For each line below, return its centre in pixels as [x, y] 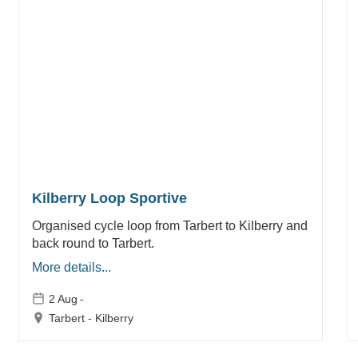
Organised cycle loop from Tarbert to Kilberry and [169, 226]
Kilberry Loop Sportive [109, 199]
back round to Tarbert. [93, 244]
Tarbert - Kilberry [91, 318]
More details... [71, 268]
